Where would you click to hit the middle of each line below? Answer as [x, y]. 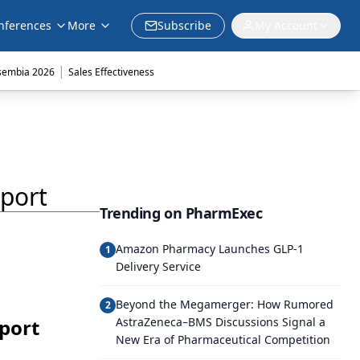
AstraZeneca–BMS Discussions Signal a [221, 322]
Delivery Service [158, 266]
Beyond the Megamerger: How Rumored [225, 304]
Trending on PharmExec [181, 213]
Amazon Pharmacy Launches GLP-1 [210, 249]
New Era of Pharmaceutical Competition [223, 340]
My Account [286, 25]
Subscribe [184, 25]
